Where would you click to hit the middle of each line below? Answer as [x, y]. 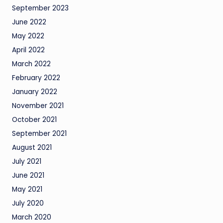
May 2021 [27, 189]
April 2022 [28, 50]
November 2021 [38, 106]
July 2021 [27, 161]
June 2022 [29, 22]
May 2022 [28, 36]
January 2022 [35, 92]
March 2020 [32, 217]
